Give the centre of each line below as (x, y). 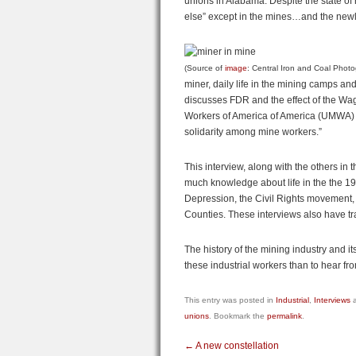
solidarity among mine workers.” (253, 132)
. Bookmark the (238, 316)
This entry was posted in (230, 300)
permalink (284, 316)
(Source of (205, 68)
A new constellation (236, 346)
